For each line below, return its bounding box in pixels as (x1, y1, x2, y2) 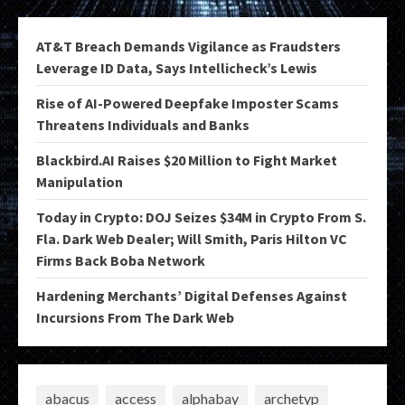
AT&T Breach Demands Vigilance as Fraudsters (36, 36, 341, 55)
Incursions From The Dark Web (36, 307, 234, 326)
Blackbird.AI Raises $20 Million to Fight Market (36, 150, 337, 169)
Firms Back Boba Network (36, 250, 205, 269)
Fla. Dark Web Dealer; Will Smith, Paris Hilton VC (36, 229, 347, 248)
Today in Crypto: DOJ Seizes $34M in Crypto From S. (36, 207, 366, 226)
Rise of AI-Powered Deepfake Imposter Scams (36, 93, 339, 112)
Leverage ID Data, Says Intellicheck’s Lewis (36, 58, 317, 77)
